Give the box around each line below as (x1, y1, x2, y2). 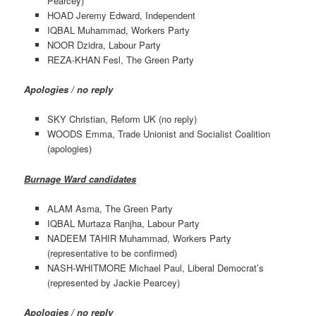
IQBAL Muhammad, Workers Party (47, 23, 190, 37)
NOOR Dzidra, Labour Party (47, 38, 161, 52)
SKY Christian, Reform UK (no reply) (47, 112, 197, 126)
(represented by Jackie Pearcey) (47, 275, 180, 289)
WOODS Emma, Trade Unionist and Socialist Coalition (47, 127, 270, 141)
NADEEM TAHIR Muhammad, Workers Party (47, 231, 231, 245)
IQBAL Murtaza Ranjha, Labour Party (47, 216, 200, 230)
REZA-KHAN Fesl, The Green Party (47, 53, 194, 67)
